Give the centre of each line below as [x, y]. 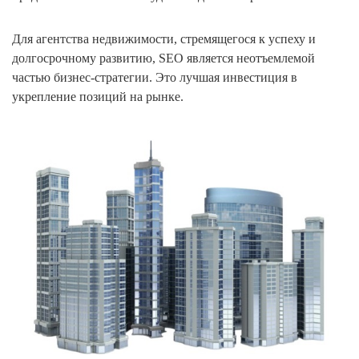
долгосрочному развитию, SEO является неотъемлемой [163, 58]
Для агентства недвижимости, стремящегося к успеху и [164, 39]
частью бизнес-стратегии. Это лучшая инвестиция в [155, 77]
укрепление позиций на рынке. [98, 97]
